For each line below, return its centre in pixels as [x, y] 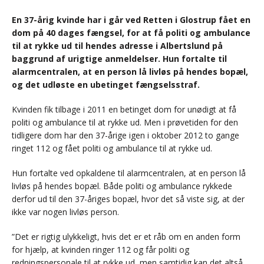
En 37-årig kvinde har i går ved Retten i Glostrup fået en [131, 20]
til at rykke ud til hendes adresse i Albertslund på [117, 46]
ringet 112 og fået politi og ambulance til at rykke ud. [112, 148]
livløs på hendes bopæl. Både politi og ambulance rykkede [122, 186]
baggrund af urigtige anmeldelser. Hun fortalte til [119, 59]
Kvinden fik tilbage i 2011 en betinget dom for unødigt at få [124, 110]
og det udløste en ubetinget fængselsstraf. [106, 85]
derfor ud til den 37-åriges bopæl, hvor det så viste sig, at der [128, 199]
